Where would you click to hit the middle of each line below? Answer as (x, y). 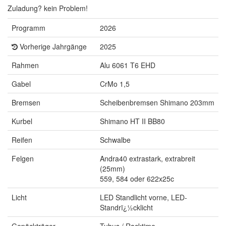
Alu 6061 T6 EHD (128, 65)
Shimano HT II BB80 (132, 121)
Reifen (22, 140)
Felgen (23, 159)
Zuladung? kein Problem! (48, 8)
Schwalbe (115, 140)
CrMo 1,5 (115, 84)
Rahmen (25, 65)
